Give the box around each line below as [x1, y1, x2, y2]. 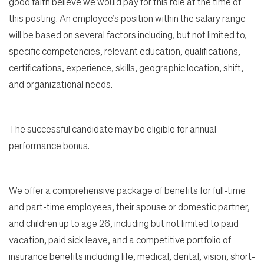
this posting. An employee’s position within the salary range [9, 12, 246, 25]
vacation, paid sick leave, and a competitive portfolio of [9, 233, 231, 246]
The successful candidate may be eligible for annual [9, 123, 216, 136]
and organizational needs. [9, 78, 113, 91]
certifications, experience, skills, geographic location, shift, [9, 61, 243, 74]
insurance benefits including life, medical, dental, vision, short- [9, 250, 255, 263]
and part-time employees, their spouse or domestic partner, [9, 200, 250, 213]
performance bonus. [9, 139, 91, 152]
